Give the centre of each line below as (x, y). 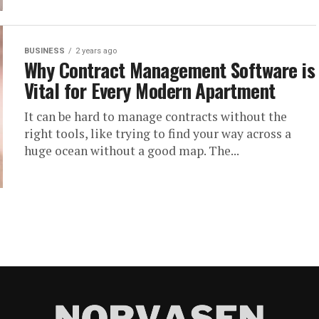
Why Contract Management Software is (169, 70)
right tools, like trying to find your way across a (158, 134)
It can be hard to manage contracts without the (156, 116)
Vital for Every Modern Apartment (150, 90)
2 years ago (96, 51)
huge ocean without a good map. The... (132, 151)
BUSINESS (45, 51)
